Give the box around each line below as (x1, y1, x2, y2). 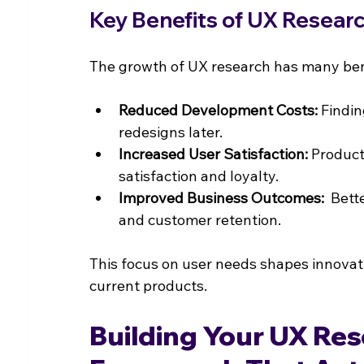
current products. (89, 275, 208, 295)
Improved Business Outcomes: (119, 188, 325, 207)
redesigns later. (119, 122, 223, 141)
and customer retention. (119, 210, 282, 229)
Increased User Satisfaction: (119, 144, 309, 163)
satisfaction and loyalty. (119, 166, 279, 185)
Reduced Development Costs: (119, 100, 318, 119)
